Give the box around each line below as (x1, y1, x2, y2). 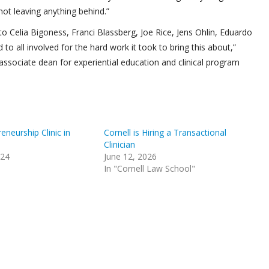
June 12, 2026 (104, 151, 157, 162)
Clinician (104, 139, 136, 150)
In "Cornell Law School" (104, 163, 196, 174)
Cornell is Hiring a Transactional (104, 127, 227, 138)
